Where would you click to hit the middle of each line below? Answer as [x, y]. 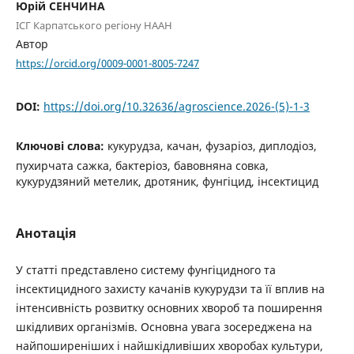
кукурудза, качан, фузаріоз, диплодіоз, [212, 145]
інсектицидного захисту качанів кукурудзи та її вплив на [170, 289]
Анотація [45, 233]
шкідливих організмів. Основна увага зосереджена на [164, 327]
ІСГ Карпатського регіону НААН [94, 26]
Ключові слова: [61, 145]
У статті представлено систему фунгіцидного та [145, 270]
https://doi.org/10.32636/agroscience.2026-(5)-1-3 [176, 106]
